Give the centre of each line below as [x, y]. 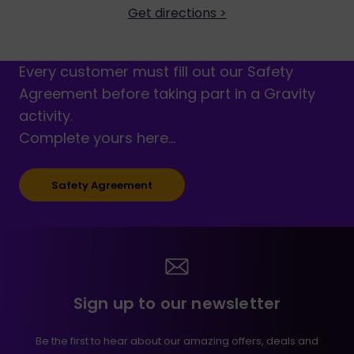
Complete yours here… [97, 138]
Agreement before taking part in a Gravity [167, 94]
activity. [46, 116]
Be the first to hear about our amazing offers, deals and [177, 341]
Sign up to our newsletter [177, 303]
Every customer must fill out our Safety [156, 72]
